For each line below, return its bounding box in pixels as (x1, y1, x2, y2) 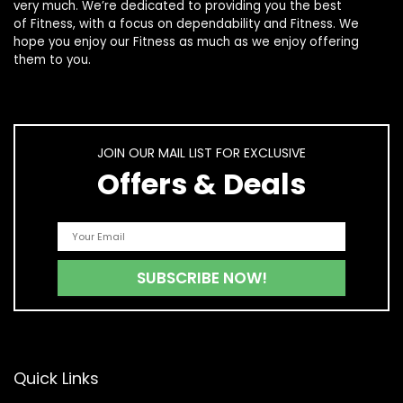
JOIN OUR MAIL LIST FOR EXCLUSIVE (97, 144, 306, 163)
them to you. (13, 51, 91, 69)
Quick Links (13, 367, 99, 390)
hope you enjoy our (13, 33, 133, 51)
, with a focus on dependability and (73, 15, 291, 33)
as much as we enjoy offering (175, 33, 359, 51)
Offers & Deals (97, 164, 306, 205)
